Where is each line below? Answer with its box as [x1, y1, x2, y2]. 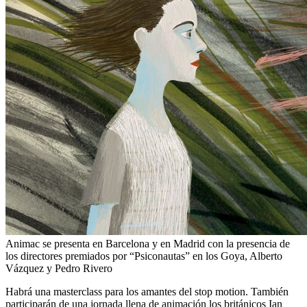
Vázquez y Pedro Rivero [5, 262, 112, 275]
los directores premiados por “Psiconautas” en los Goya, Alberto [5, 250, 282, 262]
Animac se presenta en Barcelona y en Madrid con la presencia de [5, 238, 290, 250]
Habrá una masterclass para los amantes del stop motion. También [5, 286, 288, 298]
